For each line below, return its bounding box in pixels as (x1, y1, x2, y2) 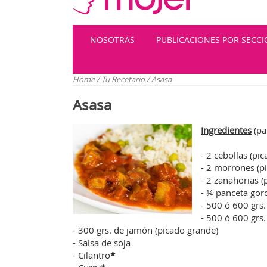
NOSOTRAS (90, 34, 135, 45)
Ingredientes (201, 124, 252, 136)
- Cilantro (73, 249, 110, 261)
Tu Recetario (101, 74, 147, 85)
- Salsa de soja (73, 237, 131, 249)
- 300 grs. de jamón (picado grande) (73, 224, 218, 236)
